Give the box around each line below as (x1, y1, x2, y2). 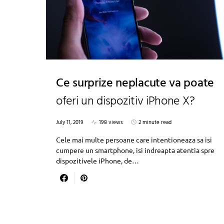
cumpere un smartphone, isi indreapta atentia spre (56, 145, 214, 154)
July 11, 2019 (56, 117, 83, 127)
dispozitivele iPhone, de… (56, 155, 139, 165)
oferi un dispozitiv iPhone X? (56, 91, 195, 111)
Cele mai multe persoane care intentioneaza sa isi (56, 134, 212, 144)
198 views (99, 117, 123, 127)
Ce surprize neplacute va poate (56, 73, 214, 93)
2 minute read (138, 117, 171, 127)
